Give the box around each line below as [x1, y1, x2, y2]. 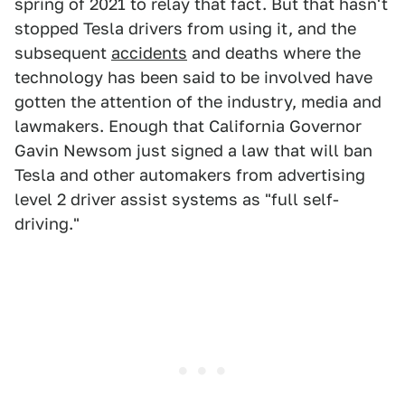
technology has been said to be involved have [14, 68, 372, 88]
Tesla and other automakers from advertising [14, 165, 365, 185]
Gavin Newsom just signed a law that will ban [14, 141, 372, 161]
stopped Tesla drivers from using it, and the [14, 19, 356, 39]
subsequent [14, 43, 111, 63]
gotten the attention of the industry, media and [14, 92, 381, 112]
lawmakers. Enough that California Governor [14, 117, 362, 137]
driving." [14, 214, 80, 234]
